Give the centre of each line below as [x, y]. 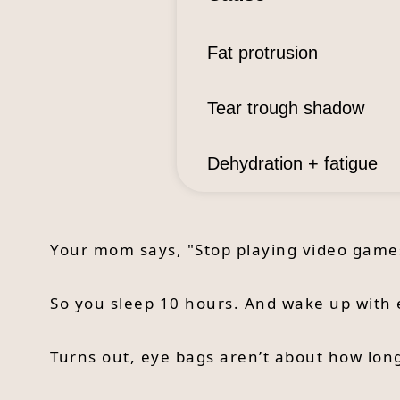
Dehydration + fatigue [292, 163]
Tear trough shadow [285, 108]
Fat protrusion [262, 52]
